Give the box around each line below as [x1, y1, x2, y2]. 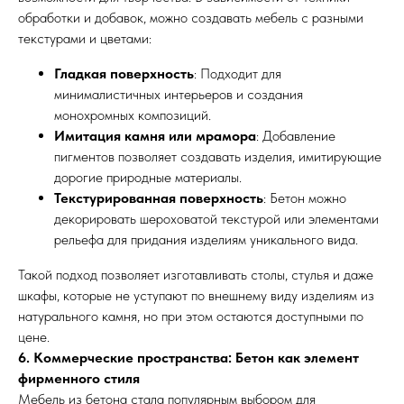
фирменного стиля [18, 370, 140, 387]
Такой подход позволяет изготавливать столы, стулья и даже [18, 266, 373, 283]
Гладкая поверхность [54, 65, 194, 82]
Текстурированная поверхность [54, 189, 263, 207]
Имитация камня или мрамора [54, 127, 256, 144]
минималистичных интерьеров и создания [54, 86, 303, 103]
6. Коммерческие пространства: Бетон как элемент [18, 349, 359, 366]
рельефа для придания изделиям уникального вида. [54, 231, 358, 248]
